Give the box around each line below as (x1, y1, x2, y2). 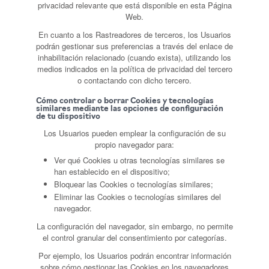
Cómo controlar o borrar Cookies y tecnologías (36, 97, 214, 105)
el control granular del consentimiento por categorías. (42, 232, 227, 243)
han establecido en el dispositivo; (54, 166, 170, 177)
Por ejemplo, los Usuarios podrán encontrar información (38, 250, 231, 261)
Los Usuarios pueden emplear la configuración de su (43, 127, 226, 139)
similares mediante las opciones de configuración (36, 105, 223, 113)
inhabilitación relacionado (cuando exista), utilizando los (38, 52, 231, 63)
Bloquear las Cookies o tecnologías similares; (54, 178, 213, 190)
